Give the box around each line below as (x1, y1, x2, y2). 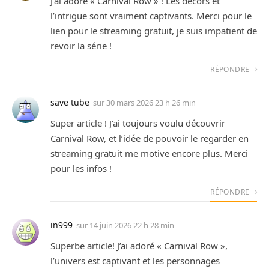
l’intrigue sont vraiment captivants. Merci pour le (50, 9, 252, 22)
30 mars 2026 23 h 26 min (106, 97, 196, 108)
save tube (50, 96, 89, 108)
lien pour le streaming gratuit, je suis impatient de (50, 24, 257, 37)
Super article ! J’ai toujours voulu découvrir (50, 116, 225, 129)
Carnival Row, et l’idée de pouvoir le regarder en (50, 131, 249, 144)
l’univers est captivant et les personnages (50, 254, 220, 267)
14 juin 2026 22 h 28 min (89, 219, 174, 231)
